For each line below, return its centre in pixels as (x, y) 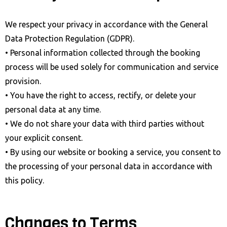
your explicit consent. (44, 138)
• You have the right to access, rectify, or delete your (101, 95)
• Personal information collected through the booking (103, 52)
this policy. (25, 180)
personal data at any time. (53, 109)
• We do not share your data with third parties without (105, 123)
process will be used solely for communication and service (112, 67)
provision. (23, 81)
